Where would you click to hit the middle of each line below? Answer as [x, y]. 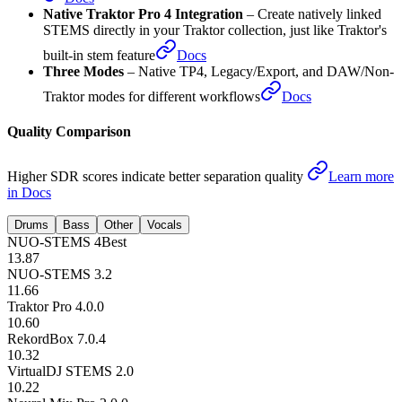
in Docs [29, 253]
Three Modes [83, 133]
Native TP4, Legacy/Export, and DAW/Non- [266, 133]
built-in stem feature [99, 117]
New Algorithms [92, 34]
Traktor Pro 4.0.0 [56, 367]
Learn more [361, 237]
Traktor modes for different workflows [152, 158]
